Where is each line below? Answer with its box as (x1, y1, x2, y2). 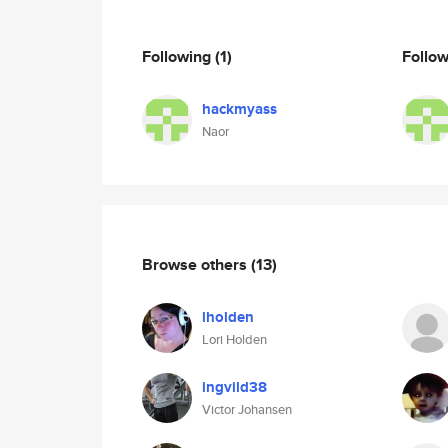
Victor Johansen (202, 400, 292, 419)
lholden (202, 306, 254, 328)
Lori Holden (202, 330, 267, 349)
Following (142, 44, 215, 68)
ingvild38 (202, 376, 267, 398)
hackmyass (202, 98, 277, 120)
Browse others (142, 252, 251, 276)
